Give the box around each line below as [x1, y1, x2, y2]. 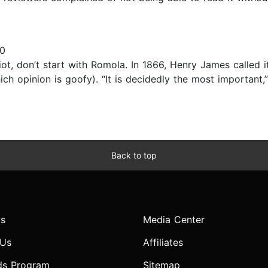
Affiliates [143, 236, 183, 249]
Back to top [111, 150, 157, 161]
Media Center [143, 214, 205, 226]
